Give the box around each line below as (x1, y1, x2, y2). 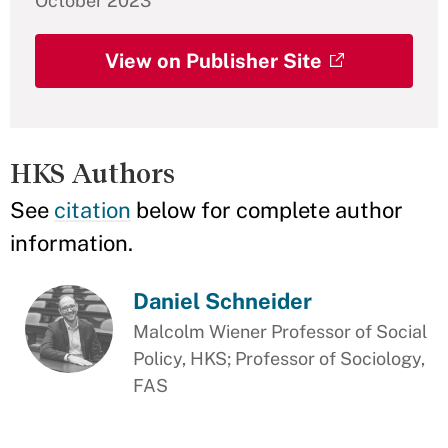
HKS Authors (10, 158, 175, 189)
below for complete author (131, 197, 403, 223)
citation (54, 197, 131, 223)
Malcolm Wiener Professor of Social (133, 321, 428, 342)
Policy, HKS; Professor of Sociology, (133, 348, 426, 369)
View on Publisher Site (104, 49, 322, 73)
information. (10, 230, 133, 256)
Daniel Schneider (133, 288, 313, 314)
